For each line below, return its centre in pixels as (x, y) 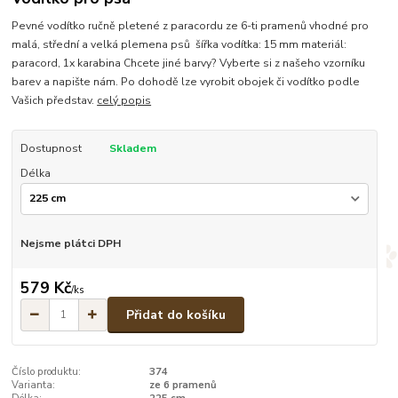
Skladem (132, 149)
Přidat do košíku (176, 314)
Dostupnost (51, 149)
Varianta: (34, 386)
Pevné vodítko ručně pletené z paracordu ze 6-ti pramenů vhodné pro (191, 26)
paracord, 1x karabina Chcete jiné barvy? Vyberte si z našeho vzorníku (189, 64)
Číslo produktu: (47, 372)
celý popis (124, 101)
